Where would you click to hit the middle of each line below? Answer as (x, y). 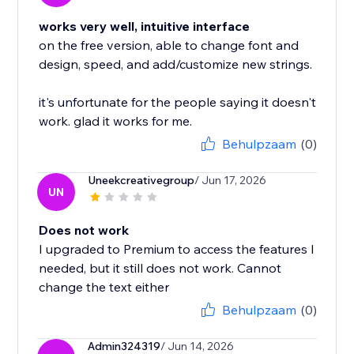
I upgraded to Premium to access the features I (177, 249)
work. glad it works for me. (116, 121)
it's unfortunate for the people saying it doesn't (178, 102)
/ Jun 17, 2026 (231, 181)
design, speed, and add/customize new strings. (176, 64)
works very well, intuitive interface (145, 26)
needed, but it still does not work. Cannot (160, 268)
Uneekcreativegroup (141, 181)
